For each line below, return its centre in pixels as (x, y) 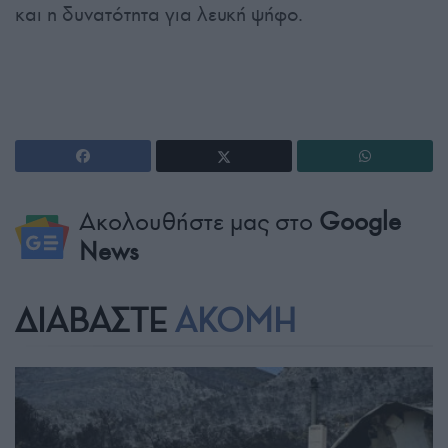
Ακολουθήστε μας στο (198, 222)
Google (359, 222)
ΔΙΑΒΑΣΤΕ (95, 321)
